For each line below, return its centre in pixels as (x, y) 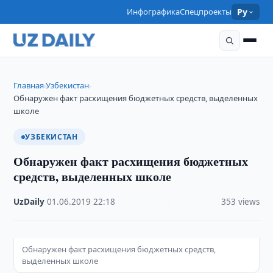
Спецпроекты (206, 12)
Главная (29, 85)
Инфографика (154, 12)
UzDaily (29, 202)
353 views (240, 202)
